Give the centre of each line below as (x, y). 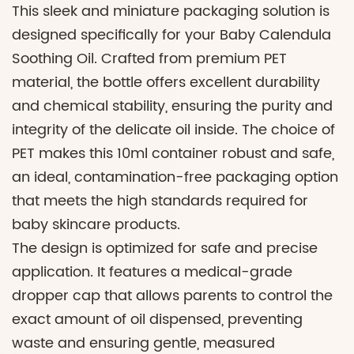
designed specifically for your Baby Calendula (171, 36)
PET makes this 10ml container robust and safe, (173, 154)
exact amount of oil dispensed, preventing (157, 320)
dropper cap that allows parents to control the (172, 296)
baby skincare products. (96, 225)
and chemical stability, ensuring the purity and (172, 107)
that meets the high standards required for (160, 201)
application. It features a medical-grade (152, 273)
